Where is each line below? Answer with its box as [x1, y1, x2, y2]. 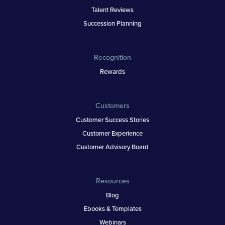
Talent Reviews [91, 5, 134, 15]
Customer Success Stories [76, 115, 149, 125]
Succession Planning [83, 18, 142, 28]
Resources [95, 175, 130, 186]
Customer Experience [82, 128, 143, 138]
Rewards [100, 66, 125, 76]
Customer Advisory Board [76, 142, 149, 152]
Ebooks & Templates [83, 203, 142, 213]
